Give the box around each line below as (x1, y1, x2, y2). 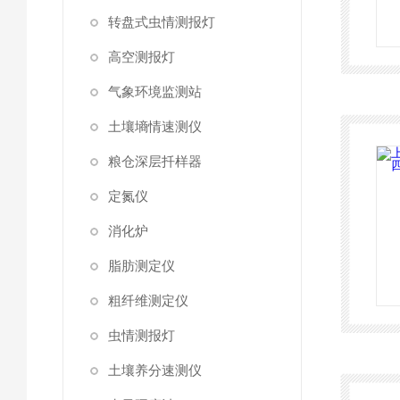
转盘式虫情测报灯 (108, 14, 215, 29)
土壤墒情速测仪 (108, 119, 202, 134)
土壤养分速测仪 (108, 362, 202, 378)
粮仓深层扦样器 (108, 154, 202, 169)
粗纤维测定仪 (108, 293, 188, 308)
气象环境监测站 (108, 84, 202, 99)
